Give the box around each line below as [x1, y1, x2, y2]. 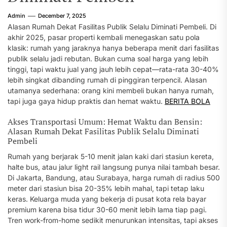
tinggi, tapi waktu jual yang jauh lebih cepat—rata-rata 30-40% [8, 65, 219, 73]
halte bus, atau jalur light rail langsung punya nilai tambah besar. [8, 163, 220, 171]
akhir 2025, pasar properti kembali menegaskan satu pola [8, 33, 200, 42]
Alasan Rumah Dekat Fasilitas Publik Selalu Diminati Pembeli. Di [8, 22, 216, 31]
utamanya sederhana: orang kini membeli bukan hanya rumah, [8, 86, 214, 95]
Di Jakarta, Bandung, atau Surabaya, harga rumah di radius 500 [8, 173, 220, 182]
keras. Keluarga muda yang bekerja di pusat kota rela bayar [8, 195, 206, 203]
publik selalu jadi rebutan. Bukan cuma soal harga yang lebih [8, 54, 208, 63]
